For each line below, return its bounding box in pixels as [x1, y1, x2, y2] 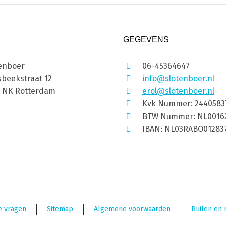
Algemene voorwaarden [94, 204, 171, 213]
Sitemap [47, 204, 73, 213]
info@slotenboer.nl [142, 73, 214, 83]
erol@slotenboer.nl [142, 86, 214, 96]
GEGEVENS [123, 35, 169, 44]
